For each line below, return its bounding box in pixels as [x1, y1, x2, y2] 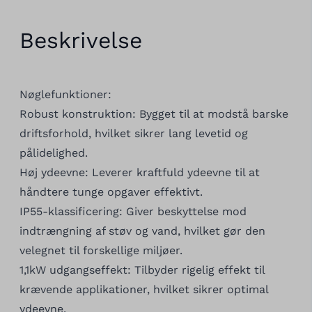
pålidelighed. [19, 146, 88, 159]
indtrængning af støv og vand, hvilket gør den [19, 224, 265, 237]
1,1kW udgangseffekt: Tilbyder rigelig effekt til [19, 263, 265, 276]
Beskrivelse [19, 26, 142, 54]
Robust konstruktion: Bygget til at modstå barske [19, 107, 288, 120]
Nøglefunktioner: [19, 87, 111, 101]
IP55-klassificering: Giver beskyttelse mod [19, 204, 247, 218]
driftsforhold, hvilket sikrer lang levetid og [19, 126, 248, 140]
